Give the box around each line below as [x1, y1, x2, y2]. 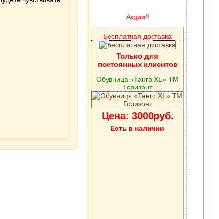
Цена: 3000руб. [101, 110, 174, 121]
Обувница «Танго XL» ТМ [96, 75, 178, 83]
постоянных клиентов [97, 60, 177, 68]
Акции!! [126, 13, 149, 21]
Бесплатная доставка [103, 32, 172, 40]
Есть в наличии [110, 124, 164, 132]
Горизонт [123, 83, 152, 91]
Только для [116, 52, 158, 60]
